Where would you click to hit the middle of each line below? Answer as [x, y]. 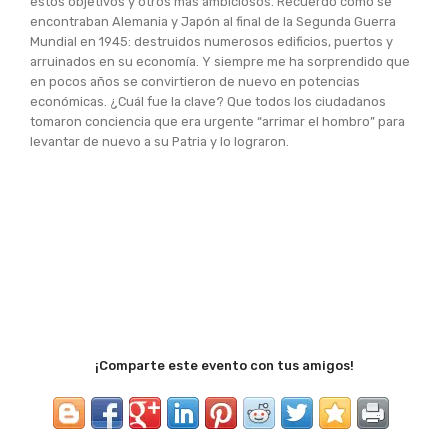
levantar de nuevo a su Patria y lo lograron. [159, 141]
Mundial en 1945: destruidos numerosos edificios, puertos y [211, 41]
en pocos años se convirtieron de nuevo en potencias [195, 81]
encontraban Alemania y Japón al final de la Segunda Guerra [213, 21]
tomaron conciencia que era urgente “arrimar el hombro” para [217, 121]
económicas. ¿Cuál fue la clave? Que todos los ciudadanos [208, 101]
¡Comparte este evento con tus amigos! [224, 365]
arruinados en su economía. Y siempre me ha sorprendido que [220, 61]
